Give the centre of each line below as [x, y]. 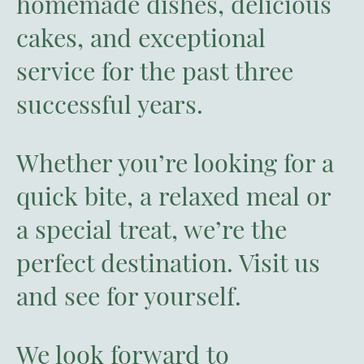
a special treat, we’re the [152, 228]
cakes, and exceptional [141, 37]
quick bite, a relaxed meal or [173, 195]
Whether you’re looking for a [175, 162]
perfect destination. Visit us [168, 262]
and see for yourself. [129, 295]
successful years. [110, 104]
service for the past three [155, 71]
